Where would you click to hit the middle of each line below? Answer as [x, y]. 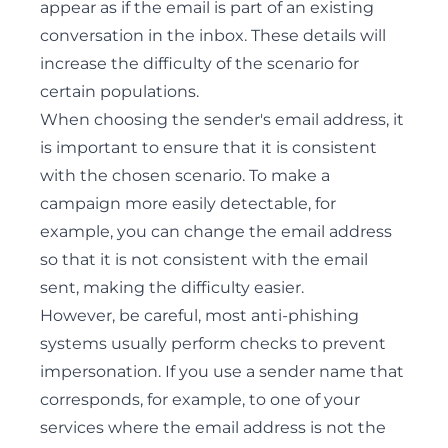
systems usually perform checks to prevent [213, 343]
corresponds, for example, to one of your [200, 399]
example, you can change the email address [216, 231]
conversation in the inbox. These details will [213, 35]
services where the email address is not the [213, 427]
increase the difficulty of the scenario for [199, 63]
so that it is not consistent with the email [204, 259]
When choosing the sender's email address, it [222, 119]
